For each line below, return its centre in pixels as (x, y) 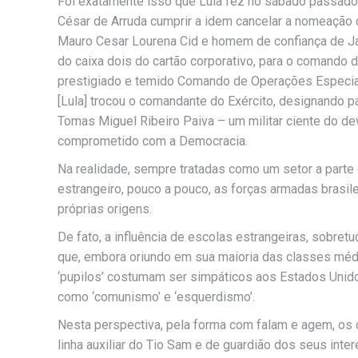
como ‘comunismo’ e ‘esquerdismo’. (156, 297)
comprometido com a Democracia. (153, 141)
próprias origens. (105, 209)
